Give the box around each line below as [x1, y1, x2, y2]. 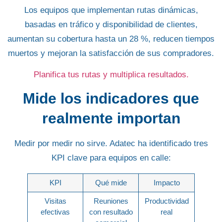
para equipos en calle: [87, 153, 171, 163]
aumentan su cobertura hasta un [7, 34, 129, 44]
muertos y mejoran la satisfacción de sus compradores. [8, 48, 214, 58]
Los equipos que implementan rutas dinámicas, [24, 5, 198, 15]
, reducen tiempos [148, 34, 215, 44]
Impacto [153, 178, 180, 187]
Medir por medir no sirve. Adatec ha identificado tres [14, 139, 208, 149]
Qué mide [95, 178, 127, 187]
